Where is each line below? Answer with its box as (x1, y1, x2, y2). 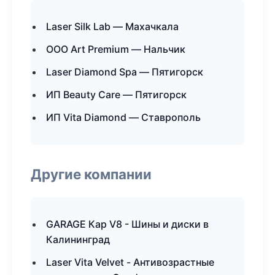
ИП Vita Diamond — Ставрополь (46, 111, 201, 123)
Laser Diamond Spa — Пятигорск (46, 66, 203, 78)
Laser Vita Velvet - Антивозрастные (46, 256, 214, 268)
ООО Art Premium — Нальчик (46, 43, 185, 55)
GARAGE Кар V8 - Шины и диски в (46, 218, 209, 230)
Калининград (46, 233, 110, 246)
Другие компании (31, 166, 152, 182)
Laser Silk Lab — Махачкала (46, 20, 179, 33)
